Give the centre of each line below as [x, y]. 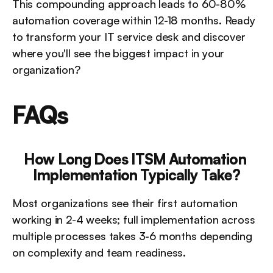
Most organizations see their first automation [125, 203]
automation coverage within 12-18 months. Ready [134, 20]
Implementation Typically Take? [136, 175]
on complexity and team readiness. [99, 252]
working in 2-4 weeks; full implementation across [134, 219]
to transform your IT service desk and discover [129, 37]
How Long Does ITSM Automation [135, 159]
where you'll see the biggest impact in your [119, 53]
